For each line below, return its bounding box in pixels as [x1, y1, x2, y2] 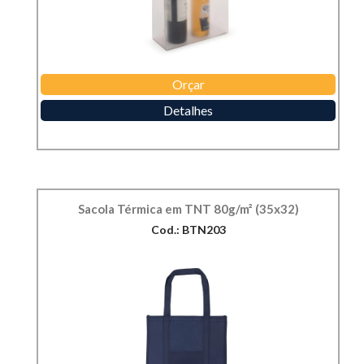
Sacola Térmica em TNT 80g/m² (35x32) [77, 201, 299, 217]
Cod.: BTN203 [150, 223, 226, 237]
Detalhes [163, 102, 213, 119]
